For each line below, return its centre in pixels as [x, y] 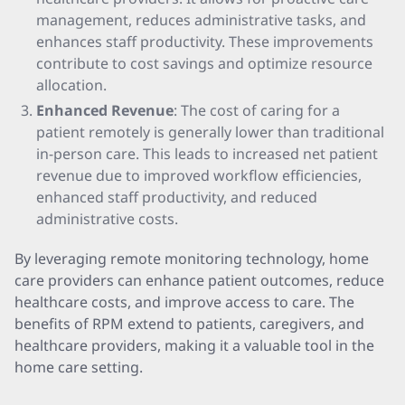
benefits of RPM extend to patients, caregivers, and [189, 324]
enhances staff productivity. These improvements [205, 42]
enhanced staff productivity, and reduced [177, 197]
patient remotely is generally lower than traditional [210, 132]
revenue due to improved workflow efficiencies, [199, 175]
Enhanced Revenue [105, 110]
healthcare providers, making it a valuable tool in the [194, 345]
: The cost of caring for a [257, 110]
